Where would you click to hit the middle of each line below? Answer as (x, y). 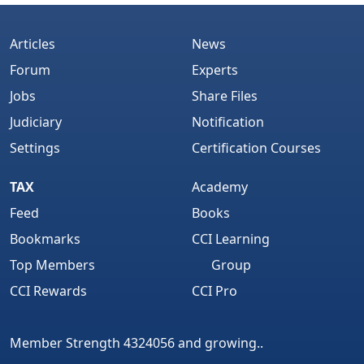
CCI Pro (214, 291)
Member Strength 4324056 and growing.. (136, 343)
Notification (228, 122)
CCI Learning (231, 239)
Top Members (52, 265)
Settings (35, 148)
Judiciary (36, 122)
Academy (220, 187)
